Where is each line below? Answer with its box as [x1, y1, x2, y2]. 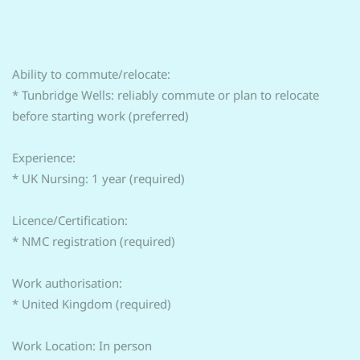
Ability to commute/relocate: [12, 66, 170, 82]
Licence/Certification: [12, 212, 128, 228]
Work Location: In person [12, 337, 152, 354]
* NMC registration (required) [12, 233, 175, 249]
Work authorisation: [12, 275, 122, 291]
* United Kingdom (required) [12, 296, 171, 312]
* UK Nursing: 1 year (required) [12, 170, 185, 186]
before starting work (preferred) [12, 108, 189, 124]
